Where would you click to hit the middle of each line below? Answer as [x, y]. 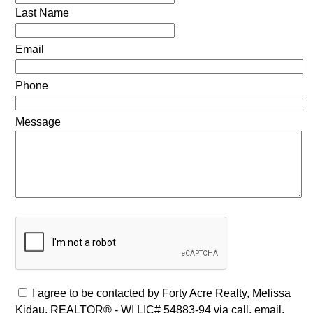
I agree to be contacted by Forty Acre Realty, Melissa [161, 293]
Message [38, 122]
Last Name [42, 13]
